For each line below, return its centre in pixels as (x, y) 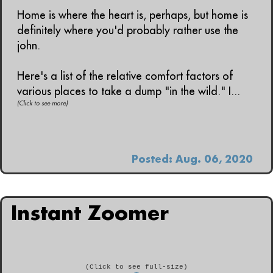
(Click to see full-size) (136, 267)
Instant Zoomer (90, 212)
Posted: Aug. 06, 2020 (192, 158)
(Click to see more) (42, 103)
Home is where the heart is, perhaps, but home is (133, 15)
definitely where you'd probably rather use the (128, 30)
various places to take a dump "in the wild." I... (129, 91)
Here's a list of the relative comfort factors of (125, 76)
